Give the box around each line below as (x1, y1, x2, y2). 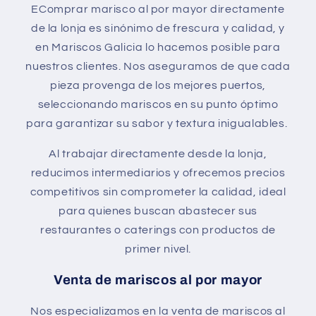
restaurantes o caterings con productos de (40, 224, 276, 236)
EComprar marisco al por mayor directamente (31, 3, 285, 15)
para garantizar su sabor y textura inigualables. (26, 117, 290, 129)
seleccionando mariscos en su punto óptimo (37, 98, 279, 110)
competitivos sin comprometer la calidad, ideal (30, 186, 286, 197)
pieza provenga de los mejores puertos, (50, 79, 266, 91)
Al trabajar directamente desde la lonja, (49, 147, 267, 159)
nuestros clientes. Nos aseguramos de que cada (25, 60, 291, 72)
